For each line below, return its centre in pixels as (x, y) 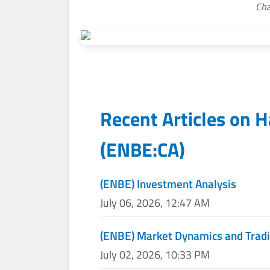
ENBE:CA (143, 149)
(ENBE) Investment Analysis (168, 184)
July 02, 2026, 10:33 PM (155, 255)
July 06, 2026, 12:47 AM (155, 203)
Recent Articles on (178, 119)
